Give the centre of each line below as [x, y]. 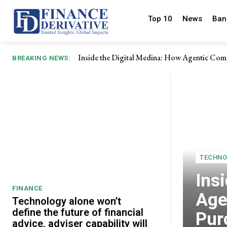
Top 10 [160, 19]
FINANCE [27, 188]
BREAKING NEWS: [41, 58]
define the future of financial [78, 212]
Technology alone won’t [67, 201]
